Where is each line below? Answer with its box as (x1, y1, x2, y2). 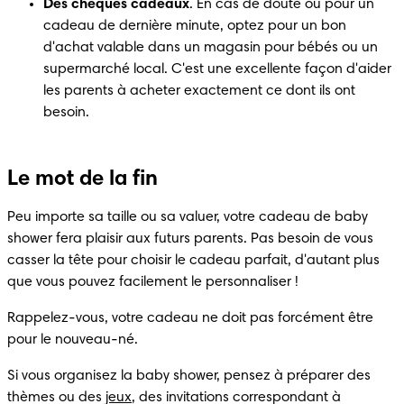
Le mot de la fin (7, 168, 158, 190)
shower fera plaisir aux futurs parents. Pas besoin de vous (7, 231, 373, 246)
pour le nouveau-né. (7, 332, 138, 347)
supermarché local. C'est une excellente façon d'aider (43, 61, 391, 77)
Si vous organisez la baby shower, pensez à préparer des (7, 368, 371, 383)
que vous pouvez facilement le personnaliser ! (7, 274, 298, 289)
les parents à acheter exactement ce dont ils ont (43, 83, 355, 98)
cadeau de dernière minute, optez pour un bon (43, 18, 346, 33)
